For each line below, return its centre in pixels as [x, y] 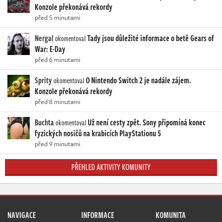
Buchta [44, 123]
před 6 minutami [57, 60]
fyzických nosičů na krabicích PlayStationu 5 [98, 134]
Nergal [44, 38]
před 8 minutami [57, 102]
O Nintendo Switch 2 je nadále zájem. [139, 81]
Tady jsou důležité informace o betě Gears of [151, 38]
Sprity [43, 81]
